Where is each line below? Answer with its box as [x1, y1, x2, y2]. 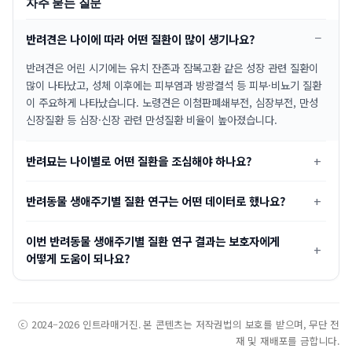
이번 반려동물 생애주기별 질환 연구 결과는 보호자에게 [26, 233, 280, 250]
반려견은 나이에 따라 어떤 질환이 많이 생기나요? [26, 31, 255, 48]
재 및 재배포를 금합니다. [235, 333, 339, 349]
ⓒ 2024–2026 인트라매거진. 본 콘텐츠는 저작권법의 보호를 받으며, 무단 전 [18, 317, 339, 332]
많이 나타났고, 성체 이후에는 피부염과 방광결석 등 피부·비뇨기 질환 [26, 77, 321, 93]
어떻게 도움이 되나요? [26, 250, 130, 267]
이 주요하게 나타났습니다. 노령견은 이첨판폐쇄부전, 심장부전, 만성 [26, 94, 318, 111]
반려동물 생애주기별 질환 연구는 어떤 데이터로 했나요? [26, 192, 285, 210]
